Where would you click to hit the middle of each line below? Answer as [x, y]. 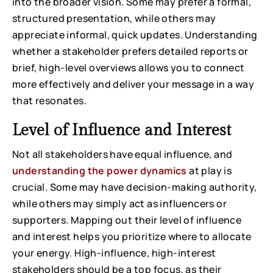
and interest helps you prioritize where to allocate [132, 236]
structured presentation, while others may [114, 18]
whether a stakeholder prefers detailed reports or [130, 51]
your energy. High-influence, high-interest [114, 253]
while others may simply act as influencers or [119, 203]
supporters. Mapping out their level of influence [127, 220]
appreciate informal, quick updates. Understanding [135, 34]
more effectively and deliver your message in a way [133, 84]
